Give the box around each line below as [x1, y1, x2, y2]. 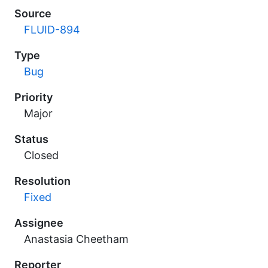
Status [14, 133, 48, 145]
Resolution [14, 175, 71, 187]
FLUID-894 [24, 23, 80, 36]
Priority [14, 91, 53, 103]
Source [14, 7, 51, 20]
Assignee [14, 217, 63, 229]
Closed [24, 149, 59, 162]
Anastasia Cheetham [24, 233, 129, 245]
